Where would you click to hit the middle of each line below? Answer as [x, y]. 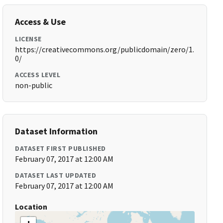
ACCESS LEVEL [38, 75]
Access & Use [41, 22]
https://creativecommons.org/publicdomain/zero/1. [105, 49]
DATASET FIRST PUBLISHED [60, 148]
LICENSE [28, 39]
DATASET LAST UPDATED [56, 175]
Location [31, 207]
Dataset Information [56, 131]
